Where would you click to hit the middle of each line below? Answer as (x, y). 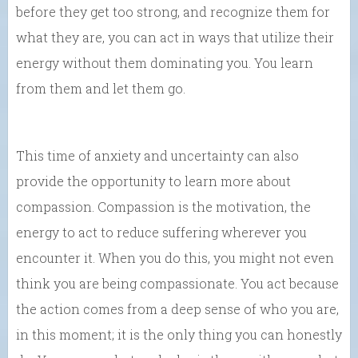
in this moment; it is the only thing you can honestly (179, 335)
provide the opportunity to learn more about (153, 181)
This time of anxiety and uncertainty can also (157, 156)
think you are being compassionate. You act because (177, 284)
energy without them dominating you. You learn (165, 63)
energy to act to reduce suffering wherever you (161, 233)
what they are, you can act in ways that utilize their (175, 38)
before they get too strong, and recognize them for (173, 12)
